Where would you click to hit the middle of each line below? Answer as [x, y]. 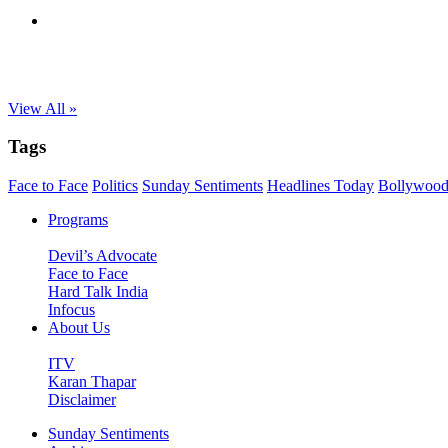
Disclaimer [82, 400]
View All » [42, 108]
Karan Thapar [92, 382]
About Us [79, 328]
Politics [115, 186]
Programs [78, 220]
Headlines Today [320, 186]
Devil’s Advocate [102, 256]
